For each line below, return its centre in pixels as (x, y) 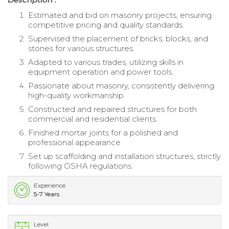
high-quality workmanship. (77, 96)
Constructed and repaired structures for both (112, 109)
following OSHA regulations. (81, 166)
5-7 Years (47, 194)
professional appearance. (75, 143)
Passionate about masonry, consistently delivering (121, 86)
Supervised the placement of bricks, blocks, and (118, 39)
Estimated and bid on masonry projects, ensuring (120, 15)
